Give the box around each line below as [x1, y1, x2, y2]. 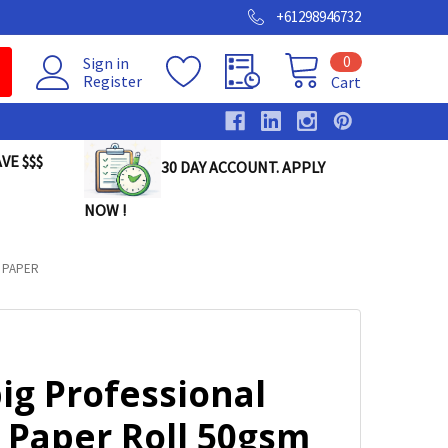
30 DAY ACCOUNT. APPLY [160, 157, 325, 177]
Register [83, 71, 142, 91]
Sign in [83, 53, 129, 73]
